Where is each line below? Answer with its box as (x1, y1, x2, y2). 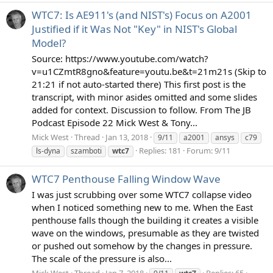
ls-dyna (36, 145, 60, 156)
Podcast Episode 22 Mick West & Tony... (32, 116, 197, 129)
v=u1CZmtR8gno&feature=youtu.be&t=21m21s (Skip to (32, 65, 266, 78)
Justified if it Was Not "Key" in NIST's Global (32, 22, 237, 37)
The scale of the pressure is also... (32, 252, 172, 264)
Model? (32, 36, 66, 51)
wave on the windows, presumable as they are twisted (32, 226, 259, 239)
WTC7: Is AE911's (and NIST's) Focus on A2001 (32, 8, 252, 23)
